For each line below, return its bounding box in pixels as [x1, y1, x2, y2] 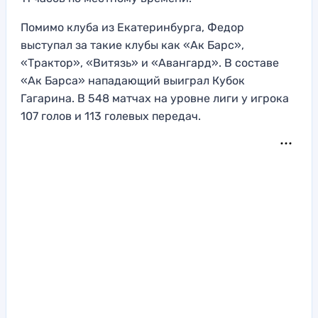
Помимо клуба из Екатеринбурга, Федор [21, 20, 244, 34]
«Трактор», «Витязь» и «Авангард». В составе [21, 55, 279, 70]
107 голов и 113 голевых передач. [21, 109, 201, 123]
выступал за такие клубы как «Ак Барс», [21, 38, 244, 52]
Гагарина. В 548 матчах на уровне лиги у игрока [21, 91, 289, 105]
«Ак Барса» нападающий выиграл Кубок [21, 73, 245, 87]
